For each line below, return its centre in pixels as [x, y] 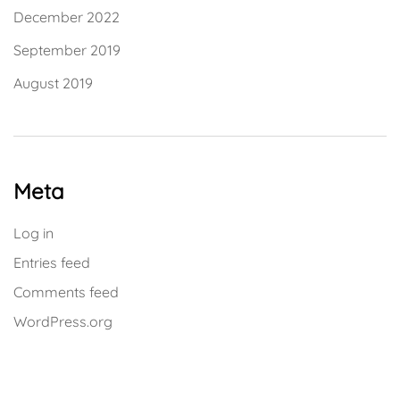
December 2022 [67, 17]
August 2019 [53, 83]
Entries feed [52, 262]
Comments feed [66, 292]
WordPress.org [63, 321]
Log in [33, 233]
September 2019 [67, 50]
